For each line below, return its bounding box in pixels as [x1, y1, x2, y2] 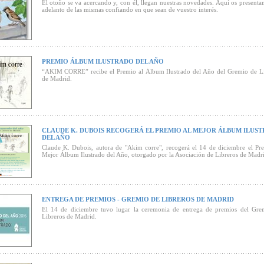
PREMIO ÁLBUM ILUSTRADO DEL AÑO [41, 58, 164, 65]
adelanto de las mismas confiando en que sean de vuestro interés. [41, 6, 218, 13]
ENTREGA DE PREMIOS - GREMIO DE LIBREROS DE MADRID [41, 196, 234, 203]
